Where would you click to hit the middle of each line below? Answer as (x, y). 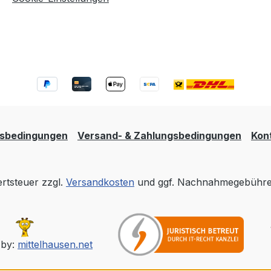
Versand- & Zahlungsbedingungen (159, 135)
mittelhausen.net (55, 244)
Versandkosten (100, 182)
